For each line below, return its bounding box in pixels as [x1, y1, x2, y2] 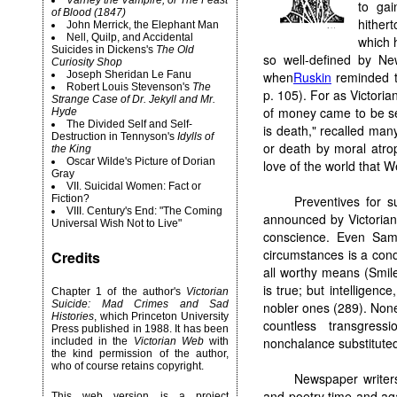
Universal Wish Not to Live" [51, 217, 182, 230]
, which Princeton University [94, 310, 229, 323]
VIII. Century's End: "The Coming [66, 205, 222, 217]
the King [51, 143, 91, 155]
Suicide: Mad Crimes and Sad [51, 298, 229, 310]
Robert [66, 81, 99, 93]
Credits [51, 247, 100, 268]
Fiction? [51, 192, 90, 205]
